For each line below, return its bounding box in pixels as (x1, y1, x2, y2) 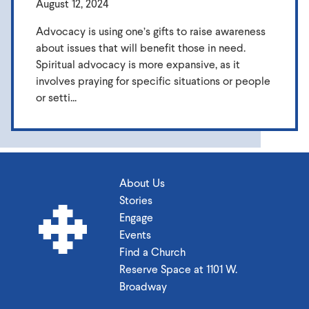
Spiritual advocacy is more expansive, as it (36, 57, 240, 72)
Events (119, 228, 152, 243)
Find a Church (119, 245, 186, 260)
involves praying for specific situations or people (36, 73, 270, 88)
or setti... (36, 90, 77, 105)
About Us (119, 176, 166, 191)
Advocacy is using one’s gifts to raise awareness (36, 23, 266, 39)
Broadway (119, 279, 168, 295)
